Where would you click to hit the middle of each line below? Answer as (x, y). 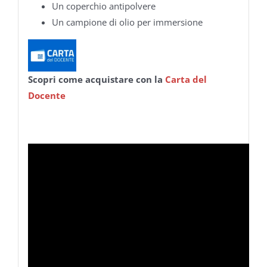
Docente (46, 95)
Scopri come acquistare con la (96, 79)
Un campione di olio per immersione (127, 22)
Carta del (186, 79)
